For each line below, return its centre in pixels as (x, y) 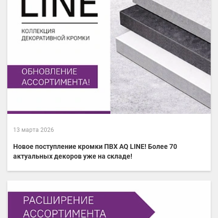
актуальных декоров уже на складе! (73, 156)
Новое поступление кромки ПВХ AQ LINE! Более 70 (95, 147)
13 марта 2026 (34, 130)
